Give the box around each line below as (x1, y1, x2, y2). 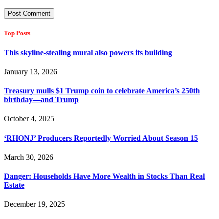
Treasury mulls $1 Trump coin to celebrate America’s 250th (4, 87, 200, 95)
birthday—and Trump (4, 95, 79, 104)
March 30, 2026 (4, 153, 53, 161)
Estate (4, 181, 24, 190)
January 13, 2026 (4, 67, 57, 76)
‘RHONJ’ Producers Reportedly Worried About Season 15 (4, 133, 198, 142)
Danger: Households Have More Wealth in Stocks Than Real (4, 172, 205, 181)
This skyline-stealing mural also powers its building (4, 48, 172, 57)
